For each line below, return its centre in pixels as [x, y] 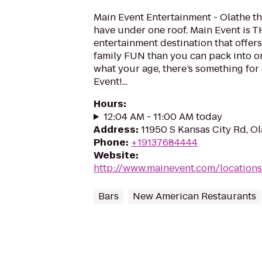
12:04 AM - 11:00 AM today [163, 117]
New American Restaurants [194, 196]
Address [115, 130]
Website [115, 155]
